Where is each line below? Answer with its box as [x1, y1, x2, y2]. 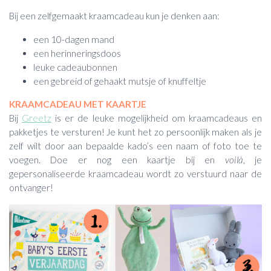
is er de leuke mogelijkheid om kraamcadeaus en [51, 113, 263, 124]
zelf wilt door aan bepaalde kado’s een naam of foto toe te [9, 140, 262, 152]
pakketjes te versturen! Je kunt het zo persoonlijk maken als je [9, 126, 262, 138]
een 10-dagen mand [33, 33, 114, 45]
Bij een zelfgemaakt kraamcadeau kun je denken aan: [9, 10, 221, 22]
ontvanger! [9, 182, 53, 194]
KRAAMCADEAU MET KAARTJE [9, 99, 146, 110]
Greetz [22, 113, 52, 124]
